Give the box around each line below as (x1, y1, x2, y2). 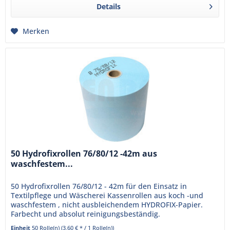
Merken (23, 26, 50, 36)
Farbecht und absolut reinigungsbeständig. (11, 208, 165, 219)
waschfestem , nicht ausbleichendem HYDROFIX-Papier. (11, 199, 203, 209)
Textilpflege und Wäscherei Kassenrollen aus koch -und (11, 190, 204, 200)
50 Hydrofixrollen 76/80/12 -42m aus (11, 147, 158, 159)
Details (96, 1, 121, 11)
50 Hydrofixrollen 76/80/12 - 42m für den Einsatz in (11, 181, 187, 191)
